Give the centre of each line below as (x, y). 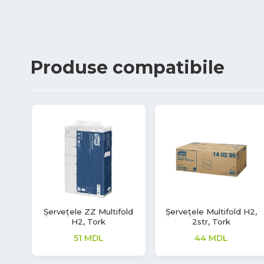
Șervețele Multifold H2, (212, 212)
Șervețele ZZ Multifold (89, 212)
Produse (72, 68)
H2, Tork (89, 222)
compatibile (169, 68)
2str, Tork (212, 222)
